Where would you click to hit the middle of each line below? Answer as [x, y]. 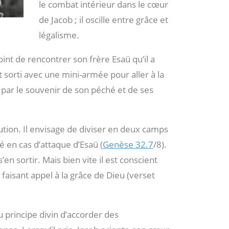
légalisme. [59, 35]
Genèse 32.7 [128, 145]
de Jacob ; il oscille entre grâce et [104, 20]
